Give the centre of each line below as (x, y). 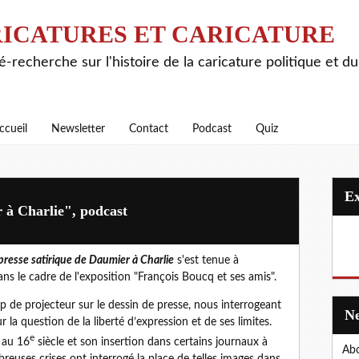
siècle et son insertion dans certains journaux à (151, 342)
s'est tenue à (206, 260)
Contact (149, 129)
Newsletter (78, 129)
